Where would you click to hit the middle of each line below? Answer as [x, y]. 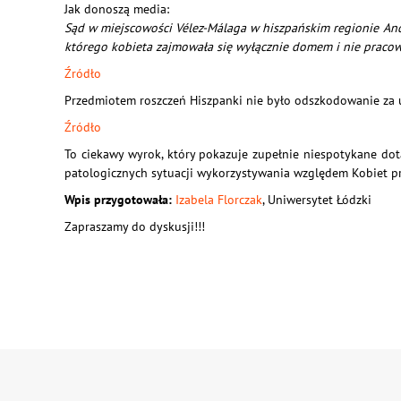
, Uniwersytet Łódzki [317, 200]
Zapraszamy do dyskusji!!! [135, 226]
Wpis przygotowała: [118, 200]
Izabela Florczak [219, 200]
